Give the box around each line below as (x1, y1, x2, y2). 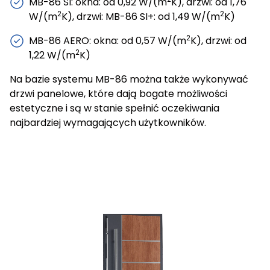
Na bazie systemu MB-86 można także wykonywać (10, 72, 248, 86)
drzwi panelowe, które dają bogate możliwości (10, 87, 227, 101)
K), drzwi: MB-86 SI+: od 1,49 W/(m (61, 10, 220, 24)
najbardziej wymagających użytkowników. (10, 116, 206, 130)
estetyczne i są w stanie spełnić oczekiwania (10, 101, 219, 115)
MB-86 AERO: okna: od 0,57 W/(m (29, 34, 186, 48)
